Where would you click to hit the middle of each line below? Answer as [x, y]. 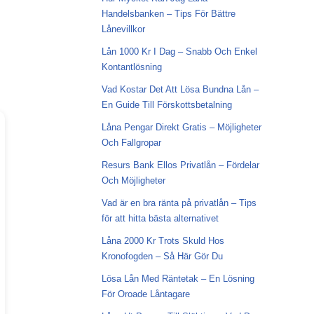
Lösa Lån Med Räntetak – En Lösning [178, 279]
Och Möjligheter [133, 180]
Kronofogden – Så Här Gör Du [162, 256]
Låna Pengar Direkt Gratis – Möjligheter [181, 127]
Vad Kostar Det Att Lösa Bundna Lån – [180, 89]
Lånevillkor [123, 29]
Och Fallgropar [131, 143]
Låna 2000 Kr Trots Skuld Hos [163, 241]
